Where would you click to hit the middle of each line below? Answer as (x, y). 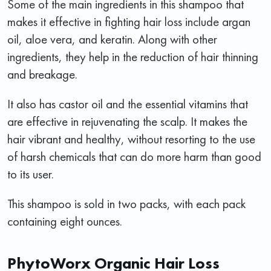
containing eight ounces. (65, 221)
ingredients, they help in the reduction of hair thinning (133, 56)
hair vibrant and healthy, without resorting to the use (131, 139)
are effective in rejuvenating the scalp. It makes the (127, 121)
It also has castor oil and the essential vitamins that (128, 103)
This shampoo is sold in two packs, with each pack (126, 203)
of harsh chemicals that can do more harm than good (134, 156)
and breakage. (42, 74)
